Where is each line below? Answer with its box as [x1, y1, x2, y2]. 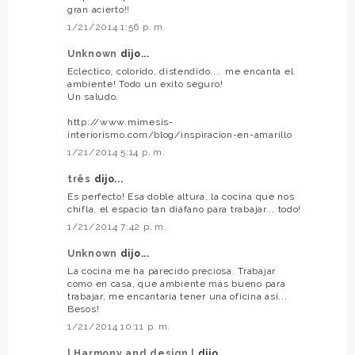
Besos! [67, 303, 100, 315]
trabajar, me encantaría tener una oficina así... [67, 291, 288, 303]
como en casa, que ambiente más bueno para [67, 278, 286, 290]
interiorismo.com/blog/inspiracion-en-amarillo [67, 129, 292, 141]
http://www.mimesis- [67, 116, 174, 128]
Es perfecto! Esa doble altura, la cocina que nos [67, 191, 295, 203]
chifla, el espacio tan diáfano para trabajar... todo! [67, 204, 302, 216]
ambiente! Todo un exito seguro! [67, 78, 223, 90]
